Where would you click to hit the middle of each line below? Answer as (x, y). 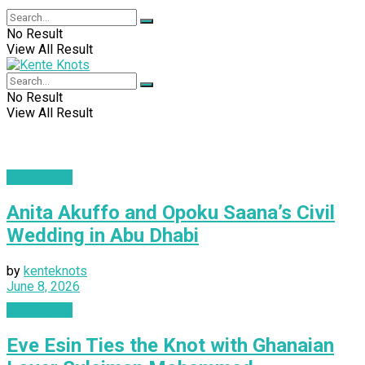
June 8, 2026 (43, 286)
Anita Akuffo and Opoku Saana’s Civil (171, 212)
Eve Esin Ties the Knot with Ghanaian (170, 345)
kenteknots (55, 270)
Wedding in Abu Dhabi (103, 235)
